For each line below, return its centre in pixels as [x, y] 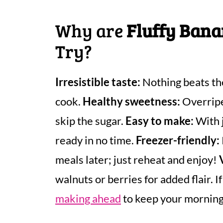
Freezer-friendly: [178, 140]
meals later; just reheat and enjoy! [137, 160]
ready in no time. [96, 140]
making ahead [88, 198]
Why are [91, 30]
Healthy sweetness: [131, 101]
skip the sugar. [90, 121]
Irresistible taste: [98, 82]
